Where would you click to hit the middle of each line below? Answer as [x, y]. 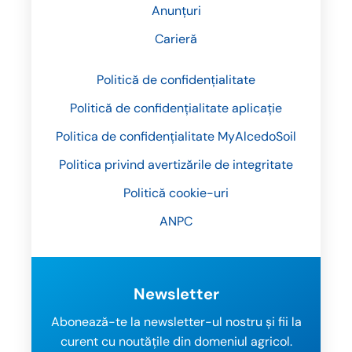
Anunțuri [176, 10]
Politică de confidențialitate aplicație [176, 108]
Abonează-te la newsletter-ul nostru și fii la [176, 321]
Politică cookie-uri [176, 192]
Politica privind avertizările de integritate [176, 164]
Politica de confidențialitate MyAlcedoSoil [176, 136]
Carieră [176, 38]
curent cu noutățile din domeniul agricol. [176, 341]
